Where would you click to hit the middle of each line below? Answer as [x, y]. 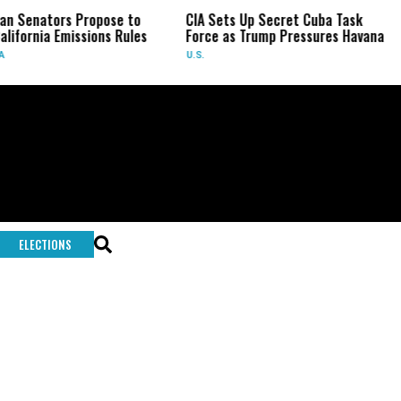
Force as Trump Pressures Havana [282, 36]
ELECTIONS [45, 244]
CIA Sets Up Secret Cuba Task [272, 20]
